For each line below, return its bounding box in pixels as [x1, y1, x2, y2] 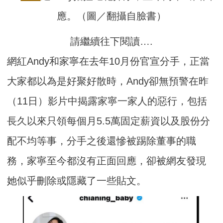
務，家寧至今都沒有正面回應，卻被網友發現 [7, 155, 207, 167]
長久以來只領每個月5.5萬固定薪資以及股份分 [7, 115, 211, 127]
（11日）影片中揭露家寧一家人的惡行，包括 [7, 96, 208, 107]
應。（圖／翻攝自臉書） [57, 10, 166, 22]
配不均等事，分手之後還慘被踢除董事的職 [7, 135, 197, 147]
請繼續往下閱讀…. [70, 36, 153, 47]
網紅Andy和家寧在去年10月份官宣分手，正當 [7, 56, 210, 67]
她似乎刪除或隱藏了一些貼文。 [7, 175, 147, 187]
